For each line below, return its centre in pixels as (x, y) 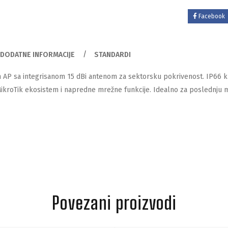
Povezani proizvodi (114, 203)
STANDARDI (112, 55)
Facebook (212, 16)
